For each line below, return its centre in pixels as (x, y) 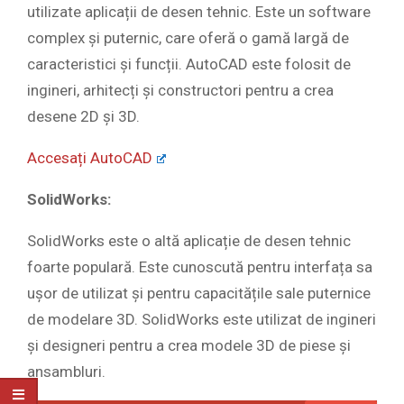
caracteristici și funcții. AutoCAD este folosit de (189, 64)
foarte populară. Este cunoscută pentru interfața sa (200, 267)
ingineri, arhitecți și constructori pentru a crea (180, 91)
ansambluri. (66, 372)
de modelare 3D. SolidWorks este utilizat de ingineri (202, 320)
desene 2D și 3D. (83, 117)
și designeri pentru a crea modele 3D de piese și (189, 346)
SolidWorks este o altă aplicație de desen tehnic (189, 241)
